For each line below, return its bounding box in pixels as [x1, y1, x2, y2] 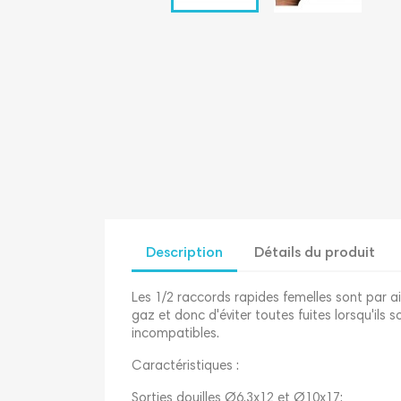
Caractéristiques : [132, 359, 239, 373]
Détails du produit [254, 245, 376, 260]
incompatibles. [132, 327, 219, 341]
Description [146, 245, 223, 260]
